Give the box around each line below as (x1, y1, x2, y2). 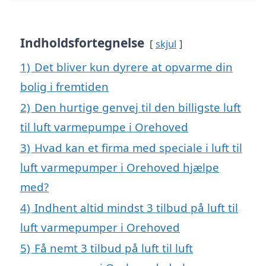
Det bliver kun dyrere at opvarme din (34, 59, 233, 75)
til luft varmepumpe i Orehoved (20, 119, 188, 135)
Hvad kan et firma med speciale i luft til (34, 140, 242, 156)
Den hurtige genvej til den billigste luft (34, 100, 241, 115)
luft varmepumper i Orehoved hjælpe (20, 160, 219, 175)
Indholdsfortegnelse (20, 34, 144, 52)
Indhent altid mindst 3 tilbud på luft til (34, 200, 238, 216)
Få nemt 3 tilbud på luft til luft (34, 240, 193, 256)
